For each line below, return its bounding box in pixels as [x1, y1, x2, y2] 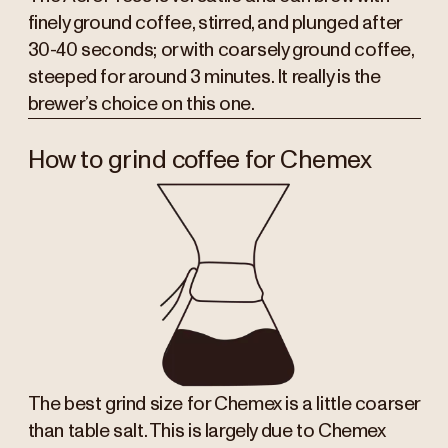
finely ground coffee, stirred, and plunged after [27, 14, 402, 34]
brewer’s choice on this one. [27, 95, 255, 115]
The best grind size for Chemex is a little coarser [27, 395, 421, 415]
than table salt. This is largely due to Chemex [27, 422, 386, 442]
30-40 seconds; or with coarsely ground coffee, [27, 41, 414, 61]
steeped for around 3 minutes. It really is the [27, 68, 381, 88]
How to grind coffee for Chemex [27, 147, 372, 173]
